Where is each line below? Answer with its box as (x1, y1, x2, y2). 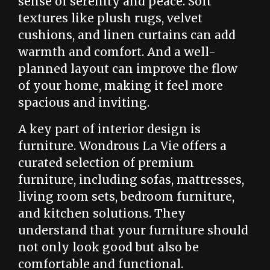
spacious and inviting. (18, 95, 149, 110)
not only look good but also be (18, 240, 199, 254)
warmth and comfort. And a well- (18, 45, 216, 59)
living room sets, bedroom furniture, (18, 189, 234, 204)
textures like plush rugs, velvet (18, 11, 202, 25)
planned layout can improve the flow (18, 61, 237, 76)
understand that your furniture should (18, 223, 248, 237)
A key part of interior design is (18, 122, 201, 136)
